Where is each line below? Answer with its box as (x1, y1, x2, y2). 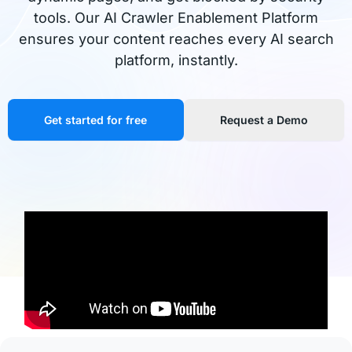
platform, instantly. (114, 52, 238, 68)
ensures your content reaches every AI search (18, 31, 334, 47)
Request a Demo (219, 113, 308, 126)
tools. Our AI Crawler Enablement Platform (34, 9, 318, 26)
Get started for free (44, 113, 148, 126)
